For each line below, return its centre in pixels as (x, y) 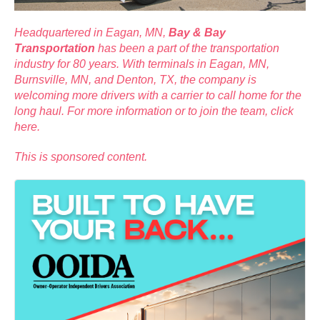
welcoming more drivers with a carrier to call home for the (158, 96)
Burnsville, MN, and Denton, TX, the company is (135, 80)
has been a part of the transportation (187, 49)
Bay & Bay (197, 33)
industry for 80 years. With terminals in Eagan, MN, (142, 64)
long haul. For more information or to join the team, (142, 111)
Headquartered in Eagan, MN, (91, 33)
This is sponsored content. (81, 157)
